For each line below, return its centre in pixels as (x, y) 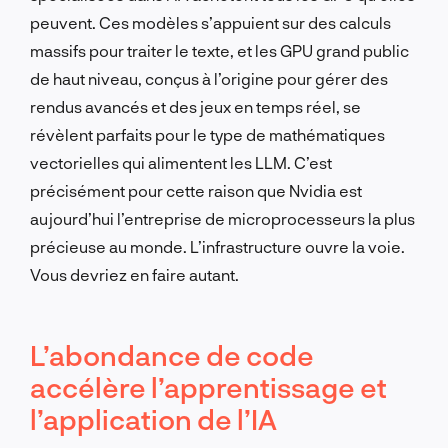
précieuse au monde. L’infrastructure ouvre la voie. (217, 246)
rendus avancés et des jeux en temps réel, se (195, 106)
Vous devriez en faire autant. (134, 274)
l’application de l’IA (153, 418)
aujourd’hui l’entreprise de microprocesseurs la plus (222, 218)
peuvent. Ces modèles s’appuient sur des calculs (210, 22)
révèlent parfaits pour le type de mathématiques (207, 134)
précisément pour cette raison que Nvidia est (196, 190)
